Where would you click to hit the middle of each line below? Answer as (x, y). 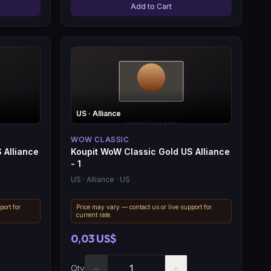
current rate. (94, 214)
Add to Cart (151, 6)
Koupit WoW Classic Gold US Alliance (150, 151)
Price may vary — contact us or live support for (144, 207)
